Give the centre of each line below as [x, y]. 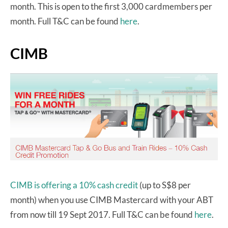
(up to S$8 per [164, 185]
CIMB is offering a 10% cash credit [74, 185]
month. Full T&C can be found [65, 21]
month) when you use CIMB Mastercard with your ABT [112, 200]
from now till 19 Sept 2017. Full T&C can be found [102, 215]
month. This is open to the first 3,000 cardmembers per [111, 7]
